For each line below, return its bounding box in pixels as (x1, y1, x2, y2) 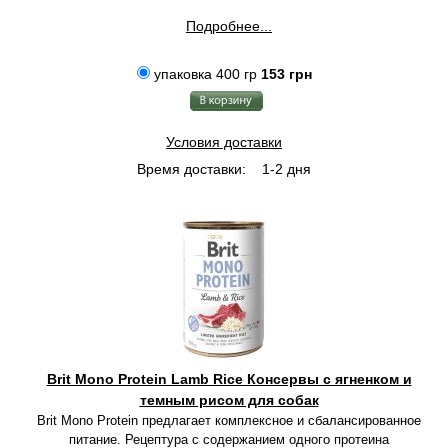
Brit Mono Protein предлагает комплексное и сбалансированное (37, 413, 421, 428)
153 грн (260, 66, 312, 82)
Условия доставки (166, 134, 282, 150)
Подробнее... (186, 18, 272, 34)
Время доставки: (137, 161, 246, 177)
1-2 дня (258, 161, 311, 177)
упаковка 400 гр (149, 66, 261, 82)
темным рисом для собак (139, 392, 319, 408)
